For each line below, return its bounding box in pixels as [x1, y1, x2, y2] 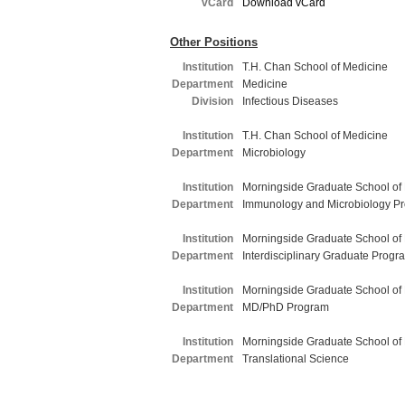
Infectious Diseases [242, 95, 338, 108]
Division [192, 95, 233, 108]
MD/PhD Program [242, 301, 329, 314]
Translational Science [242, 353, 349, 365]
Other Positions [170, 35, 258, 49]
